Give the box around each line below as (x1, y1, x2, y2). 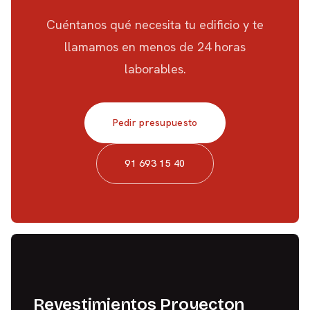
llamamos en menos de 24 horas (64, 39, 246, 55)
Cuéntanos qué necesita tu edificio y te (46, 17, 264, 33)
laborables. (124, 61, 186, 77)
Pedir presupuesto (112, 116, 198, 129)
